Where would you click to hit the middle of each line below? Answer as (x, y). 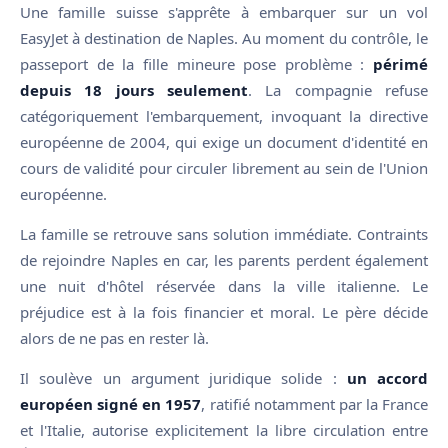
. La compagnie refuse (338, 89)
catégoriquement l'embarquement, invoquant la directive (224, 115)
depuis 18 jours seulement (134, 89)
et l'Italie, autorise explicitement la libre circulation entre (224, 429)
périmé (400, 63)
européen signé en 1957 (111, 403)
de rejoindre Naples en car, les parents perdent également (224, 259)
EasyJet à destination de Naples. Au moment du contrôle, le (224, 37)
